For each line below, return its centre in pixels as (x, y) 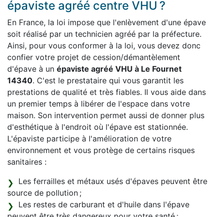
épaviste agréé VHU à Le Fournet (119, 69)
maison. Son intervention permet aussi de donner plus (106, 116)
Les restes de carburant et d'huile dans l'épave (104, 205)
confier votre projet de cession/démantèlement (94, 57)
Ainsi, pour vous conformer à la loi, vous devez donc (104, 46)
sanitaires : (27, 162)
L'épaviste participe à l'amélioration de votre (89, 139)
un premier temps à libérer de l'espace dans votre (99, 104)
